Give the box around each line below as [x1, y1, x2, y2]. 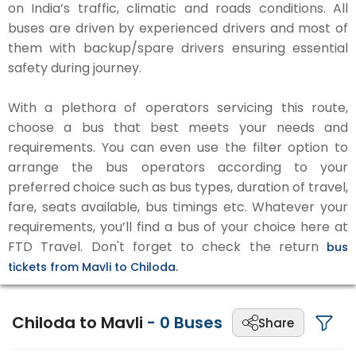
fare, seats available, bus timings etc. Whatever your [8, 198, 348, 216]
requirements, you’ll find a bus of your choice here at [8, 218, 348, 236]
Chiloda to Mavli [12, 311, 147, 334]
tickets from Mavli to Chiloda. [8, 259, 178, 275]
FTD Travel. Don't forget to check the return [8, 238, 327, 256]
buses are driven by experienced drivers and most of [8, 19, 348, 37]
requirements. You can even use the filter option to [8, 138, 348, 157]
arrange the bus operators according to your [8, 158, 348, 176]
